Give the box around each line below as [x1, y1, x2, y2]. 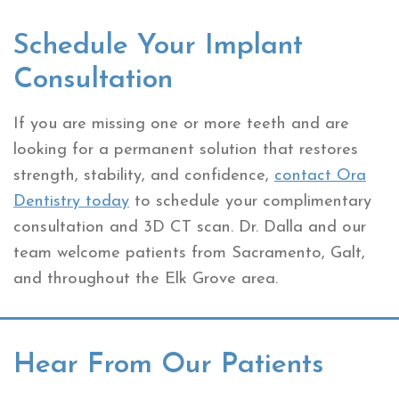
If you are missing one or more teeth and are [13, 116, 349, 134]
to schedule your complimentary [129, 193, 371, 211]
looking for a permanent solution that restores [13, 142, 358, 159]
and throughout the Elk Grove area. [13, 271, 278, 289]
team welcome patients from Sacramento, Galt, [13, 245, 365, 263]
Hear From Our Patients [13, 350, 324, 379]
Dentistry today [13, 193, 129, 211]
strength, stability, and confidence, [13, 167, 274, 185]
